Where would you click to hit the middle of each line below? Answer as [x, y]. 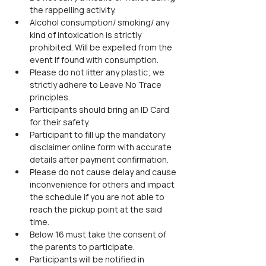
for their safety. [60, 122]
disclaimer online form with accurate [102, 147]
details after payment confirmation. [99, 159]
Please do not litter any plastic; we [98, 72]
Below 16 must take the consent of [99, 234]
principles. [50, 97]
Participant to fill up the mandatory [98, 134]
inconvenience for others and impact [103, 184]
